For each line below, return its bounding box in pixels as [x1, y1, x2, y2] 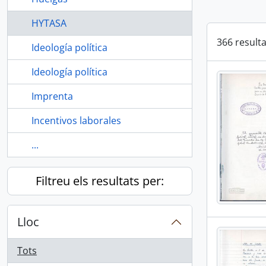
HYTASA [31, 17, 66, 30]
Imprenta [31, 90, 73, 103]
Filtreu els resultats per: [36, 173, 164, 189]
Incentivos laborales [31, 114, 121, 127]
